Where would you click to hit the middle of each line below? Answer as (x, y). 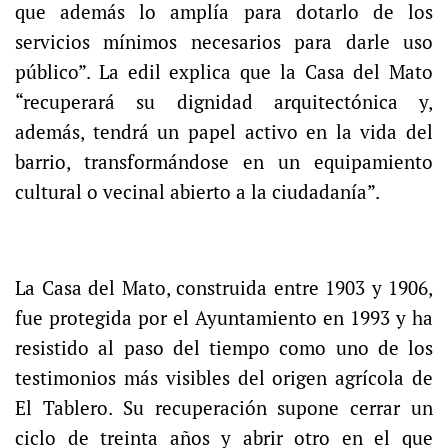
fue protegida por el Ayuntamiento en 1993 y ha (224, 318)
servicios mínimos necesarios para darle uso (224, 42)
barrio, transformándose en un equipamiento (224, 162)
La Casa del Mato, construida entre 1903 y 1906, (224, 288)
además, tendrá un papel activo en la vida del (224, 132)
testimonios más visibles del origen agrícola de (224, 378)
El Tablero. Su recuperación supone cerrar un (224, 408)
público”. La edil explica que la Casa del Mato (224, 72)
